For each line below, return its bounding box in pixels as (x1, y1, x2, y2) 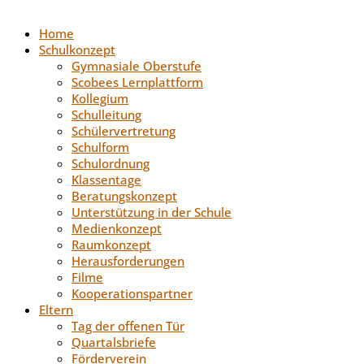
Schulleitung (71, 106, 141, 123)
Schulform (71, 138, 129, 155)
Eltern (39, 301, 73, 318)
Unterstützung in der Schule (71, 203, 232, 220)
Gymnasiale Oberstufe (71, 57, 201, 74)
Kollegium (71, 89, 128, 106)
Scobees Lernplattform (71, 73, 203, 90)
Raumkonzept (71, 236, 151, 253)
